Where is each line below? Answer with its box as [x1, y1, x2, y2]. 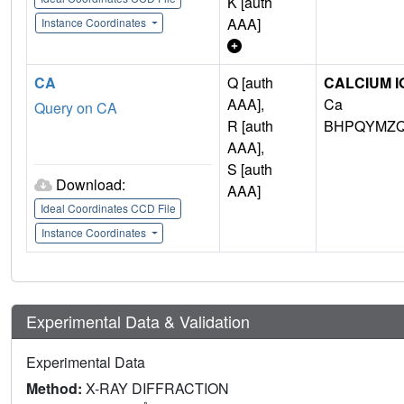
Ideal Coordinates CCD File [40, 200, 176, 216]
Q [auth [227, 72, 273, 94]
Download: [56, 174, 125, 196]
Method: [26, 378, 86, 399]
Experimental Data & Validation [26, 309, 250, 334]
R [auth [227, 115, 273, 137]
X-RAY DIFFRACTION [86, 378, 229, 399]
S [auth [227, 159, 272, 180]
